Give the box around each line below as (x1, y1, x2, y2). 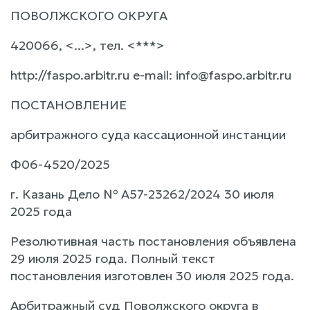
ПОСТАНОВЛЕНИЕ (10, 96, 127, 113)
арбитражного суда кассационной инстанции (10, 126, 286, 143)
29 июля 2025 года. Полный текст (10, 250, 215, 266)
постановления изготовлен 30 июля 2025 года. (10, 267, 294, 284)
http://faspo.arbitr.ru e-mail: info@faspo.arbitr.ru (10, 66, 291, 83)
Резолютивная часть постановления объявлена (10, 232, 296, 249)
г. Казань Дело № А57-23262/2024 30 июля (10, 185, 274, 202)
